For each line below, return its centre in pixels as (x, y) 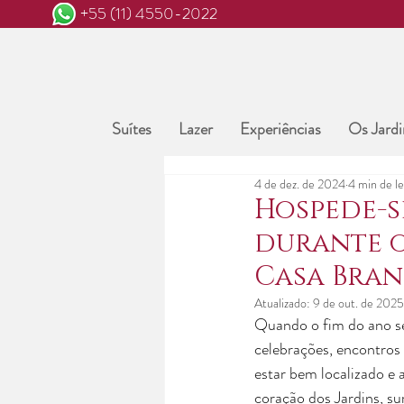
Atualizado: (284, 303)
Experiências (280, 129)
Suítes (131, 129)
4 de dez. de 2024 (300, 184)
